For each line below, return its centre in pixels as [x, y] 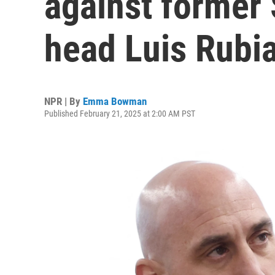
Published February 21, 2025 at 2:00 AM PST [120, 114]
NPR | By [64, 101]
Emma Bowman [115, 101]
